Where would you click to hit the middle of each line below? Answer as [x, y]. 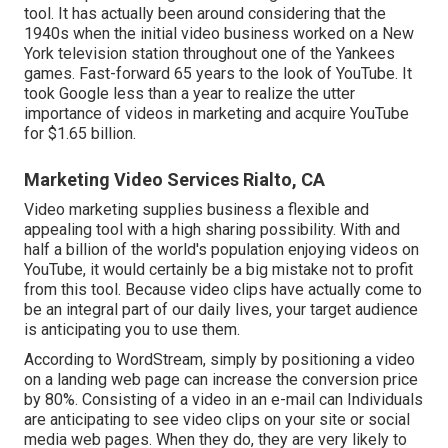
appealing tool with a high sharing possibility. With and [212, 229]
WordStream [159, 359]
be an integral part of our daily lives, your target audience [221, 309]
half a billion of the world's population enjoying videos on [221, 249]
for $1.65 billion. [80, 133]
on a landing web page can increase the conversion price [221, 379]
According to [70, 359]
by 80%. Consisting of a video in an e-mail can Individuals [223, 399]
